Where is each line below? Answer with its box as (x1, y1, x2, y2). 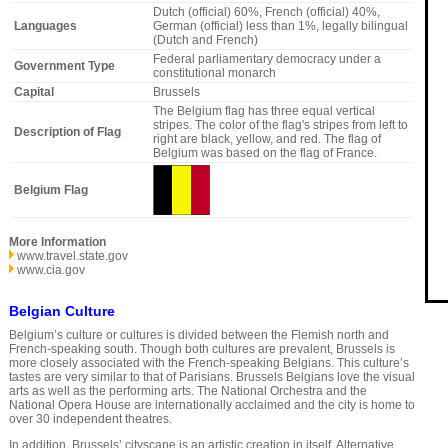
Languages (13, 19, 77, 34)
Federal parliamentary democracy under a (152, 52, 381, 67)
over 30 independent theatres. (8, 412, 172, 427)
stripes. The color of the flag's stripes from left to (152, 118, 408, 133)
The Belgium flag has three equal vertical (152, 104, 375, 119)
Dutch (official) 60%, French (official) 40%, (152, 5, 380, 20)
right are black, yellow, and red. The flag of (152, 132, 381, 147)
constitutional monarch (152, 66, 276, 81)
